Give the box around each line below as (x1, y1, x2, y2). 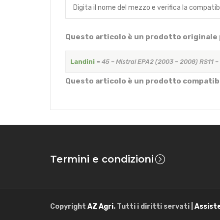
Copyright (50, 202, 87, 211)
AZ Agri (87, 202, 113, 211)
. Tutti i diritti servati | (113, 202, 194, 211)
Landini (70, 58, 95, 66)
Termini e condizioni (50, 153, 154, 165)
